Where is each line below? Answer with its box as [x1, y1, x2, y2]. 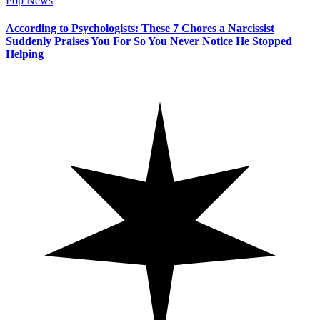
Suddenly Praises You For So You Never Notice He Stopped [6, 35, 292, 48]
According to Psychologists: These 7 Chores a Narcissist [6, 22, 274, 35]
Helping [6, 48, 44, 61]
